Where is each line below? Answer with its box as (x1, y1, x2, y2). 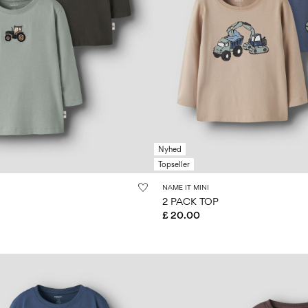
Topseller (158, 159, 190, 169)
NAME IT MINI (162, 183, 209, 191)
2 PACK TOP (162, 195, 219, 207)
